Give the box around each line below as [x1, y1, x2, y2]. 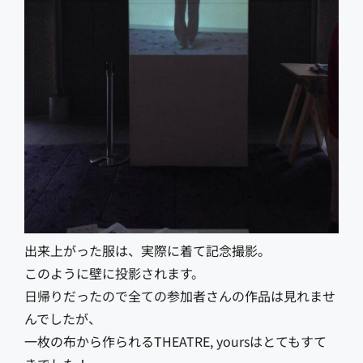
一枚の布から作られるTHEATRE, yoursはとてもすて [24, 331, 327, 351]
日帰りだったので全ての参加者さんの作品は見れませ [24, 285, 335, 305]
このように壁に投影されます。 [24, 263, 204, 283]
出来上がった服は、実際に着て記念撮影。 [24, 240, 271, 260]
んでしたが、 [24, 308, 101, 328]
